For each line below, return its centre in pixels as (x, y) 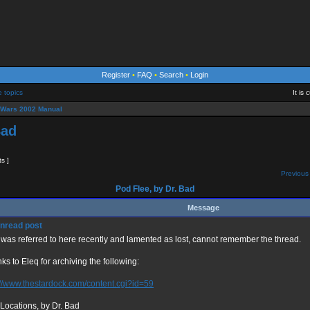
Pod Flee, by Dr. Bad (155, 189)
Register (116, 75)
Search (171, 75)
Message (203, 208)
